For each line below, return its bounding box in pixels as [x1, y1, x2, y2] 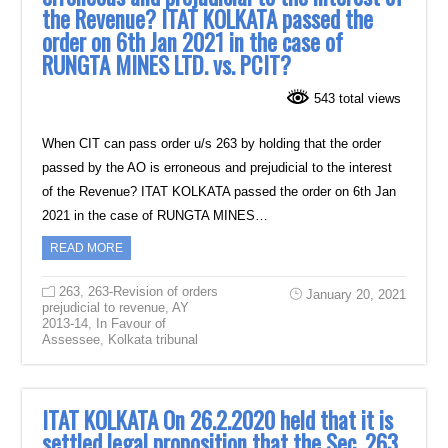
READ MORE [50, 240, 124, 255]
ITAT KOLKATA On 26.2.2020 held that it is [42, 402, 394, 437]
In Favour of [96, 315, 167, 331]
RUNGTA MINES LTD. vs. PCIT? [42, 48, 292, 82]
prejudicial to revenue [42, 299, 166, 315]
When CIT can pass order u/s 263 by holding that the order [42, 135, 382, 151]
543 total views [309, 91, 401, 106]
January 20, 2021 [305, 286, 406, 302]
